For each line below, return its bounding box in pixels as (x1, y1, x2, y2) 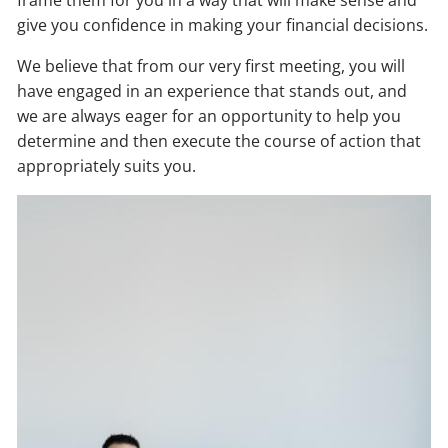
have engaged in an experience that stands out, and (17, 80, 408, 102)
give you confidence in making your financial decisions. (17, 14, 429, 36)
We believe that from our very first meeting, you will (17, 55, 406, 77)
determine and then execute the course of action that (17, 130, 422, 152)
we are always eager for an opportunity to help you (17, 105, 402, 127)
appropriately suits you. (17, 155, 197, 177)
